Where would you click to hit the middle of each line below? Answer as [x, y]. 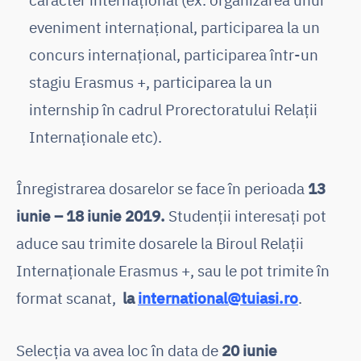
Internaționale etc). [95, 136]
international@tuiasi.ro [218, 298]
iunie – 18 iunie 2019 [88, 216]
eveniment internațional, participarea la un [174, 27]
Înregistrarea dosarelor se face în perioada [162, 189]
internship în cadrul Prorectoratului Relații [173, 109]
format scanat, [68, 298]
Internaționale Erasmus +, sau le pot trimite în [173, 271]
